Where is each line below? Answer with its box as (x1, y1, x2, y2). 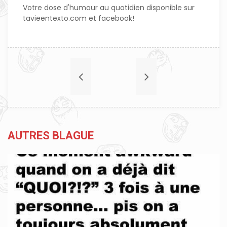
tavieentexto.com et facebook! (23, 13, 134, 23)
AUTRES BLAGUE (8, 129, 94, 142)
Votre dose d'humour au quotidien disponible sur (23, 3, 195, 13)
